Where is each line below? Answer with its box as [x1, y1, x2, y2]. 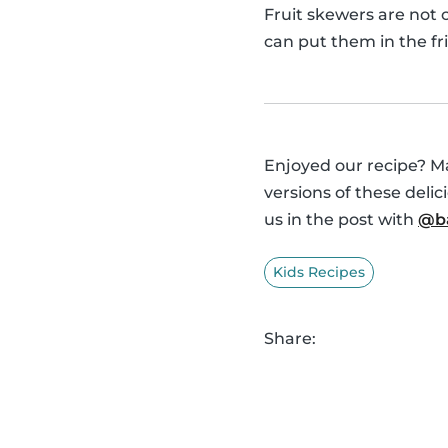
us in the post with [264, 210, 418, 230]
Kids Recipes [273, 263, 365, 282]
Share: [264, 329, 316, 349]
